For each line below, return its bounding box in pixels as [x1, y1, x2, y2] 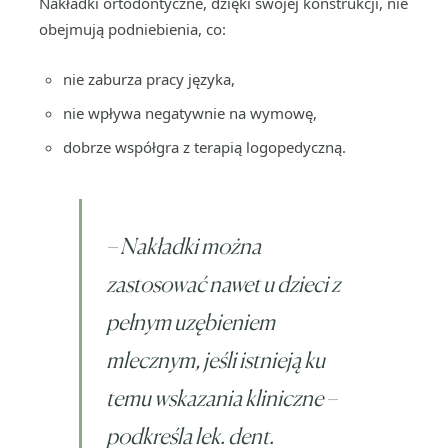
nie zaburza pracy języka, [63, 69, 235, 89]
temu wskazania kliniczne [106, 384, 323, 411]
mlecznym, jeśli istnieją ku [106, 346, 325, 373]
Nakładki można [120, 232, 261, 259]
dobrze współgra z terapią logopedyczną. [63, 137, 346, 157]
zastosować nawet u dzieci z [106, 270, 340, 297]
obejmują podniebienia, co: [39, 19, 226, 39]
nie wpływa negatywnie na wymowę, [63, 103, 317, 123]
